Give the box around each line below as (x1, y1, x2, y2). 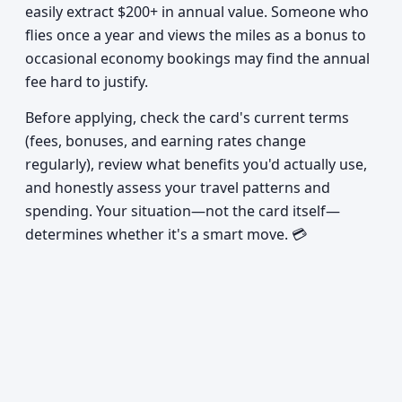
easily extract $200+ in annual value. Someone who (25, 2, 369, 22)
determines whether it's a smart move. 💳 (25, 224, 307, 244)
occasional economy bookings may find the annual (25, 48, 370, 68)
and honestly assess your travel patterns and (25, 178, 330, 197)
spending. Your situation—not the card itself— (25, 201, 340, 221)
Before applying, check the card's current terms (25, 108, 349, 127)
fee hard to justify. (25, 72, 148, 92)
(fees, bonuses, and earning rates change (25, 131, 306, 151)
